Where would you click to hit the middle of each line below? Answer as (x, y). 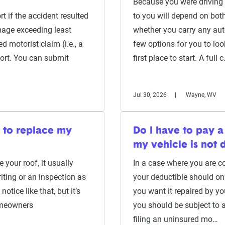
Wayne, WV (201, 95)
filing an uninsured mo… (176, 219)
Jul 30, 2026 (150, 95)
